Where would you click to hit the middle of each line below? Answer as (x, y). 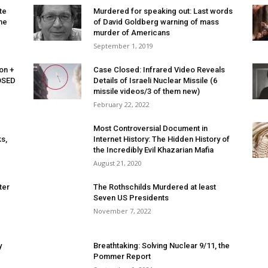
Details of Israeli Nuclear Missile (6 (155, 80)
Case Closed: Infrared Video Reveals (159, 70)
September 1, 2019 (123, 46)
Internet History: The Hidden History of (162, 139)
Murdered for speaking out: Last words (163, 11)
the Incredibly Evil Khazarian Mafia (153, 150)
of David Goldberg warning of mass (156, 22)
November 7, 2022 (122, 211)
